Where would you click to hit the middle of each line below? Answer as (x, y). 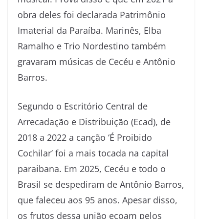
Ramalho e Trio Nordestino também (92, 46)
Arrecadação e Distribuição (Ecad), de (94, 121)
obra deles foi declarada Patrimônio (92, 14)
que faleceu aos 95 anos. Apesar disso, (98, 200)
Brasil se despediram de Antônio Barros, (101, 184)
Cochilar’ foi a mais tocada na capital (93, 153)
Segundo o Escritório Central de (83, 106)
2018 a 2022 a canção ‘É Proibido (85, 137)
